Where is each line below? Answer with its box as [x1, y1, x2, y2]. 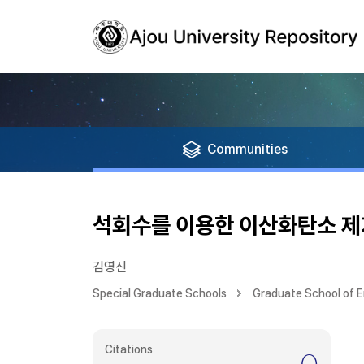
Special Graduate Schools [93, 287, 227, 300]
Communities [207, 141, 288, 157]
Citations [105, 343, 153, 356]
